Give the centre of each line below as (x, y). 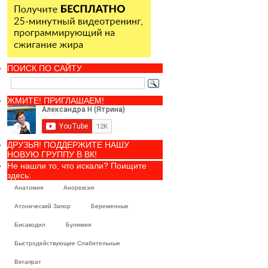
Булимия (78, 225)
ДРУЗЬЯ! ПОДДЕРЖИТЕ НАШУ (68, 145)
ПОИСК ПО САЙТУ (45, 68)
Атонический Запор (42, 206)
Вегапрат (28, 262)
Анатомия (29, 188)
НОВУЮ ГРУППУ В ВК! (52, 154)
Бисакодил (30, 225)
